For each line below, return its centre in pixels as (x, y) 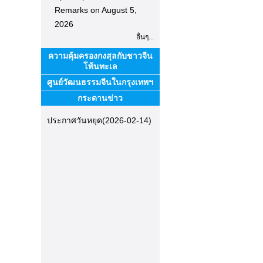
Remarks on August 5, (95, 10)
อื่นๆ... (145, 37)
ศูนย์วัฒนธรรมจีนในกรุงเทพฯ (100, 82)
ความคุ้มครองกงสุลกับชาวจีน (100, 56)
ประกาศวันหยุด (74, 120)
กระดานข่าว (100, 98)
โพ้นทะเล (100, 66)
